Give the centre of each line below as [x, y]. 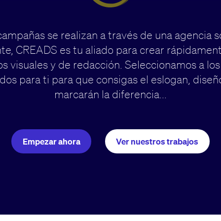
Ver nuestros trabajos [157, 141]
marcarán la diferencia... [110, 94]
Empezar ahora [51, 141]
